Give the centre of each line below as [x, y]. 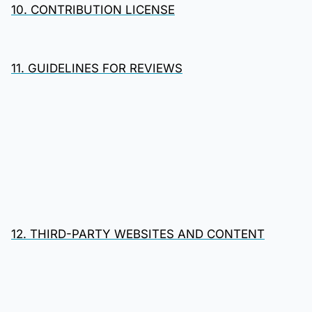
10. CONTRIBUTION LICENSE [93, 10]
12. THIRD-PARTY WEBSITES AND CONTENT [138, 234]
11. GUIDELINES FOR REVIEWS [97, 68]
